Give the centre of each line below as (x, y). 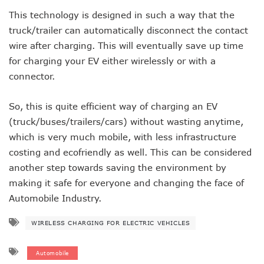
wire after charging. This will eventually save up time (126, 46)
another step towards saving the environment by (118, 168)
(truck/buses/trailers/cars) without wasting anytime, (126, 122)
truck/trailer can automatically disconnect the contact (128, 30)
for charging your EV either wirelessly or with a (112, 61)
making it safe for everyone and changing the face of (126, 183)
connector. (32, 76)
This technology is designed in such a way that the (122, 15)
